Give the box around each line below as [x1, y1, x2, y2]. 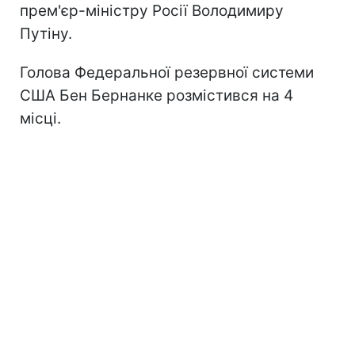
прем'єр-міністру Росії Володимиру [20, 2, 284, 20]
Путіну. [20, 25, 72, 43]
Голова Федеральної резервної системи [20, 63, 314, 82]
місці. [20, 109, 61, 128]
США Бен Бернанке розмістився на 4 [20, 86, 293, 105]
